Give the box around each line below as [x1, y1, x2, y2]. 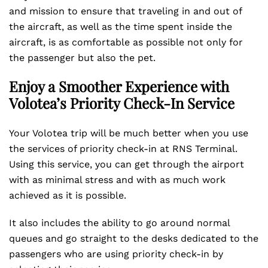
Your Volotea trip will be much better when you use [9, 127, 248, 139]
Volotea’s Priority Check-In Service [9, 93, 234, 112]
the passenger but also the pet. [9, 52, 159, 63]
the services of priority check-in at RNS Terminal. [9, 143, 237, 154]
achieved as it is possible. [9, 190, 129, 201]
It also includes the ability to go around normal [9, 217, 230, 229]
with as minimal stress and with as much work [9, 174, 226, 185]
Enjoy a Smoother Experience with [9, 77, 229, 96]
